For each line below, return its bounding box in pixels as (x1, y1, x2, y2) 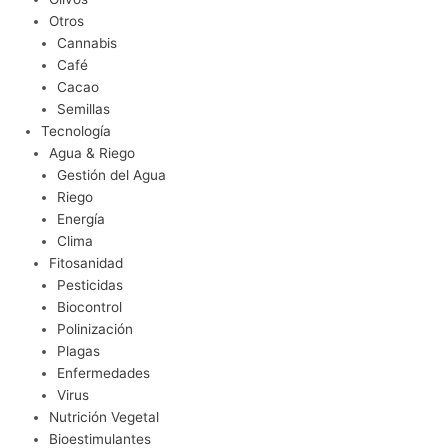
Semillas (57, 100, 111, 117)
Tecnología (41, 122, 112, 139)
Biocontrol (57, 298, 123, 315)
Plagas (57, 342, 101, 359)
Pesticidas (57, 276, 124, 293)
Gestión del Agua (57, 166, 167, 183)
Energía (57, 210, 106, 227)
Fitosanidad (49, 254, 124, 271)
